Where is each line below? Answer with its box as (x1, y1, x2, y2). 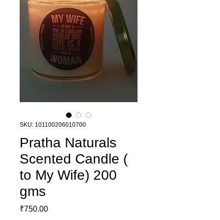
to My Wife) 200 (20, 167, 117, 183)
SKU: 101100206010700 (20, 121, 86, 128)
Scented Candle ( (20, 151, 128, 166)
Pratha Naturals (20, 135, 116, 150)
